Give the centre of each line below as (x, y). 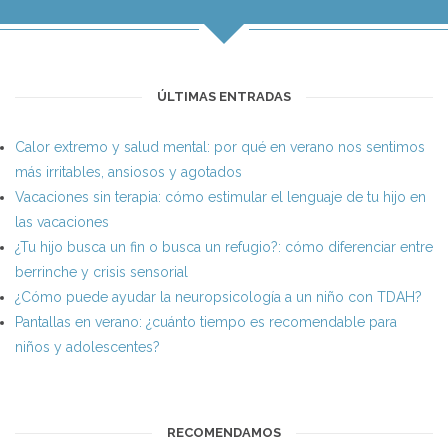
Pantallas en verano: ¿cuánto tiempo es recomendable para (206, 322)
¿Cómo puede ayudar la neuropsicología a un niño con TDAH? (218, 297)
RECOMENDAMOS (224, 433)
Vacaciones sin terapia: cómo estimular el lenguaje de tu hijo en (220, 197)
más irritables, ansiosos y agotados (128, 172)
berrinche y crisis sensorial (101, 272)
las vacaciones (62, 222)
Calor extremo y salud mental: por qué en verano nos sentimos (220, 147)
